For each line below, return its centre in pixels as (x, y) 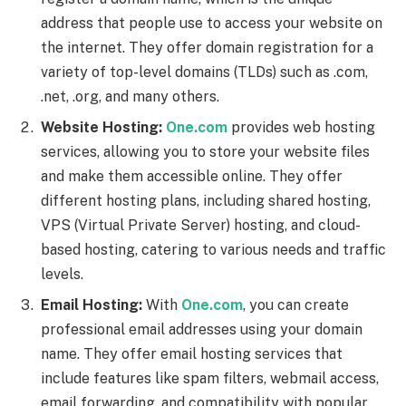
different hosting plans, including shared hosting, (206, 201)
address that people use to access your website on (212, 24)
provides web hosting (303, 128)
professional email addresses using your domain (202, 330)
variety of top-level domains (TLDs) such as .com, (204, 72)
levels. (62, 275)
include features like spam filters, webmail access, (210, 379)
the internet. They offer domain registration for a (207, 48)
